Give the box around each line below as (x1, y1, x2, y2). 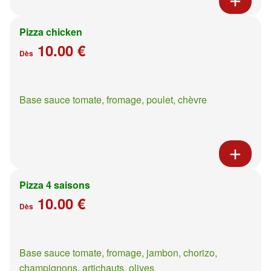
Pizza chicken (19, 24, 82, 39)
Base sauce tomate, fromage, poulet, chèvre (19, 92, 207, 106)
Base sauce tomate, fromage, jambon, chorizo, (19, 245, 217, 260)
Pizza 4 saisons (19, 177, 90, 192)
